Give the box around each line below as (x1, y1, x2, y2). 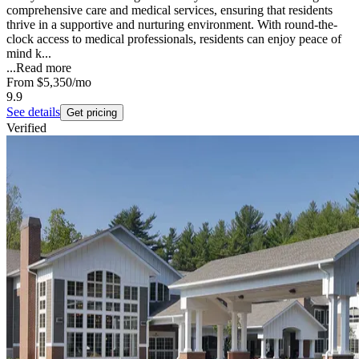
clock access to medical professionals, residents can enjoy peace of (6, 32, 341, 46)
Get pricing (67, 107, 117, 119)
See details (6, 105, 60, 119)
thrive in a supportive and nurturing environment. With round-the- (6, 18, 337, 32)
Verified (6, 121, 46, 135)
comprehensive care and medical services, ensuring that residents (6, 3, 333, 18)
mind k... (6, 46, 51, 61)
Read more (16, 61, 71, 75)
